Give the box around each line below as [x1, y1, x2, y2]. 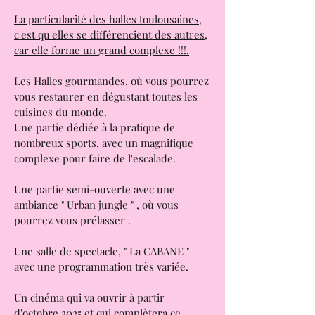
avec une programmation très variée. [14, 295, 188, 309]
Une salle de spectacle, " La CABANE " [14, 279, 189, 293]
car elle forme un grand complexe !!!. [14, 78, 189, 92]
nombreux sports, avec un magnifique [14, 171, 193, 185]
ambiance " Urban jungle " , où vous [14, 233, 179, 247]
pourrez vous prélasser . [14, 248, 131, 262]
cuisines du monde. [14, 140, 107, 154]
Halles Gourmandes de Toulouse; [14, 15, 205, 32]
